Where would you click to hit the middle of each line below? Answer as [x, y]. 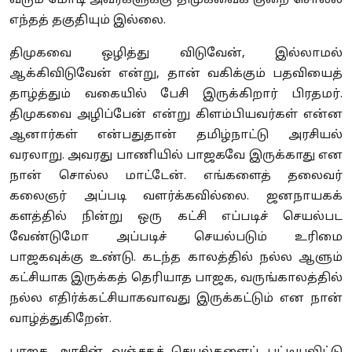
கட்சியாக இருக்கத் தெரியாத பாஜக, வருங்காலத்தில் [176, 278]
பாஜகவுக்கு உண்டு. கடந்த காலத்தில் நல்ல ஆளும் [176, 258]
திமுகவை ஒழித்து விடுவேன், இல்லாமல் [176, 53]
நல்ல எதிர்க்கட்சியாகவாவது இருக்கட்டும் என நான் [176, 299]
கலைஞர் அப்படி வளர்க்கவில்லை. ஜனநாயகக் [176, 196]
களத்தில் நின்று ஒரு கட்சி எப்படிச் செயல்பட [176, 217]
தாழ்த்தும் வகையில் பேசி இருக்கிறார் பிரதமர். [176, 94]
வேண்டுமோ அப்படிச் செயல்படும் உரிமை [176, 237]
